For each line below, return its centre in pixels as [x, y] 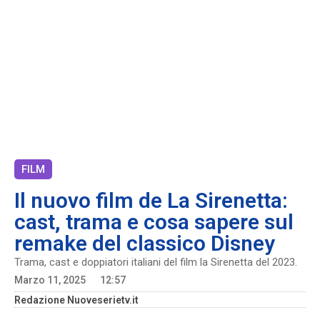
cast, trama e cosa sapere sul [154, 222]
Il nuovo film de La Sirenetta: [151, 200]
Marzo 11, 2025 [50, 280]
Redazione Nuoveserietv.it [76, 300]
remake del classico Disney [145, 243]
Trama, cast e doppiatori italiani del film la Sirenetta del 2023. [156, 262]
